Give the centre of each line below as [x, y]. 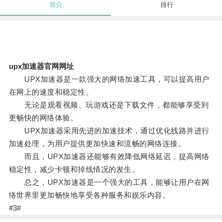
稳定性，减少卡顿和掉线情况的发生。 [74, 169]
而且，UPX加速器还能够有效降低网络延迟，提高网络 [109, 157]
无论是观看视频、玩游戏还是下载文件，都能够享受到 [109, 105]
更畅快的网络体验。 [43, 118]
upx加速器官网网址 [41, 66]
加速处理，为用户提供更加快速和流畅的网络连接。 [97, 144]
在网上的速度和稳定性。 [51, 92]
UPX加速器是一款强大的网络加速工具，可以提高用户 [109, 79]
